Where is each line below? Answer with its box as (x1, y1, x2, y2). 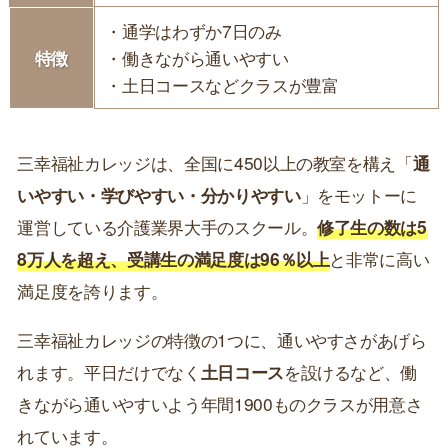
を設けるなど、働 (283, 359, 418, 385)
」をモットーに (300, 182, 418, 208)
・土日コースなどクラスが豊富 (105, 71, 339, 97)
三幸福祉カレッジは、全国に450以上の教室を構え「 (17, 150, 413, 176)
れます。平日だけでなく (17, 359, 201, 385)
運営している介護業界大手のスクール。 (17, 214, 318, 240)
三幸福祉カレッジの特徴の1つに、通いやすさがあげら (17, 327, 427, 353)
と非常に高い (329, 246, 430, 272)
